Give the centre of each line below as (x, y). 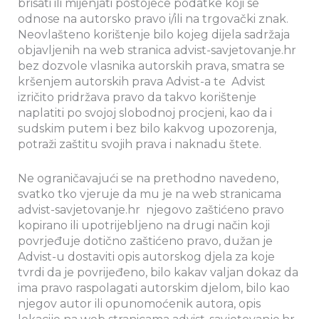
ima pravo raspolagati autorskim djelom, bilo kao (154, 288)
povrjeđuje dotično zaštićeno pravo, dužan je (145, 241)
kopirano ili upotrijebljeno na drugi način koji (144, 225)
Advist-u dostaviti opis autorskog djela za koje (146, 256)
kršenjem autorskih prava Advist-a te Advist (142, 82)
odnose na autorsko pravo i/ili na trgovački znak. (153, 19)
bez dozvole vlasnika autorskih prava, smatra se (151, 66)
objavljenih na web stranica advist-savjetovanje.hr (158, 51)
